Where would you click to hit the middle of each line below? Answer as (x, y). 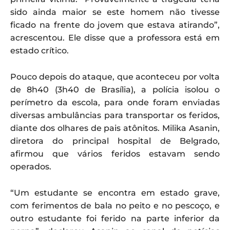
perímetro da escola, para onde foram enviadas (115, 102)
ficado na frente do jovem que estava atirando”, (115, 25)
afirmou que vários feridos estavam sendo (115, 154)
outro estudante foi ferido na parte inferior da (115, 218)
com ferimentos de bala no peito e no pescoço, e (115, 205)
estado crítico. (40, 50)
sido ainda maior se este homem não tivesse (115, 12)
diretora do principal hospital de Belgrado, (115, 141)
